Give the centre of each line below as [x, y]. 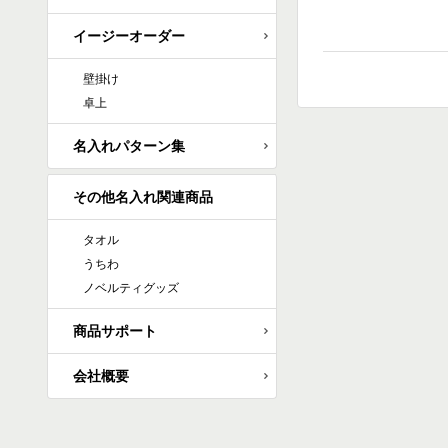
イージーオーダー [129, 36]
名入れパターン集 [129, 146]
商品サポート [115, 331]
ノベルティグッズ [131, 288]
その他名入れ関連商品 [143, 197]
